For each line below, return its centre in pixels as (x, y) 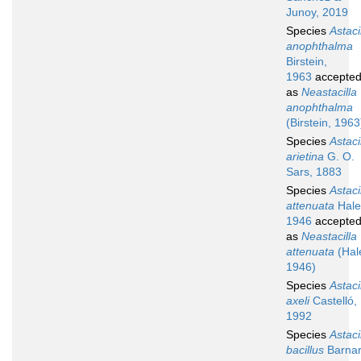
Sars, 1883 (314, 172)
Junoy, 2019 (317, 12)
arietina (305, 157)
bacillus (305, 350)
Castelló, (333, 301)
